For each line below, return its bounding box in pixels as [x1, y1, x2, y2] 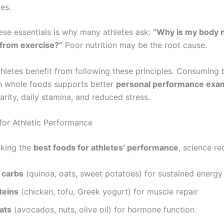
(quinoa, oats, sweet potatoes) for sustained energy [23, 168, 222, 178]
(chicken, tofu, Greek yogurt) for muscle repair [18, 186, 198, 196]
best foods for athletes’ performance [33, 142, 178, 153]
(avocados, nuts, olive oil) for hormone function [11, 204, 194, 214]
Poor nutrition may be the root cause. [62, 40, 207, 50]
